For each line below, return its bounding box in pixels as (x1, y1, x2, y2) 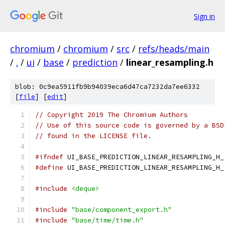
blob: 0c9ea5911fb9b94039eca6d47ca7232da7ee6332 (15, 82, 200, 91)
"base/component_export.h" (71, 205, 172, 214)
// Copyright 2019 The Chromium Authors (35, 110, 188, 119)
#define (35, 163, 63, 172)
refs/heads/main (138, 43, 209, 55)
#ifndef (35, 153, 63, 161)
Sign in (194, 11, 215, 21)
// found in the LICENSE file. (35, 132, 152, 140)
